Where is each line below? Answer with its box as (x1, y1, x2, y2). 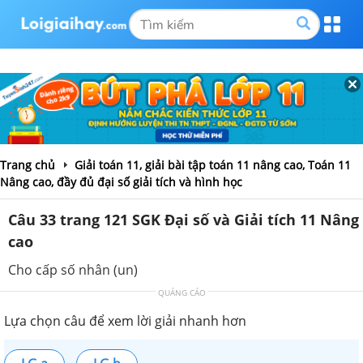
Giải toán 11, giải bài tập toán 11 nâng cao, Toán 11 (75, 156, 351, 173)
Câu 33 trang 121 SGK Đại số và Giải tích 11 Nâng (8, 209, 359, 229)
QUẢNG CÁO (157, 286, 206, 298)
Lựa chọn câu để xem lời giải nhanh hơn (4, 311, 246, 330)
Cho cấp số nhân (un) (8, 260, 138, 279)
